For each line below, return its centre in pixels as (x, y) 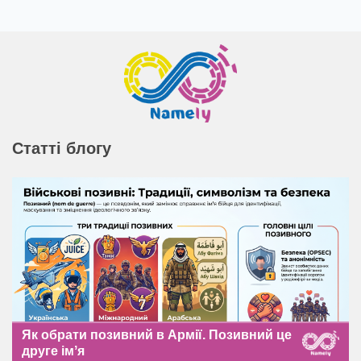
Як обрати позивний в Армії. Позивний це (157, 334)
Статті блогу (62, 148)
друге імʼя (53, 351)
